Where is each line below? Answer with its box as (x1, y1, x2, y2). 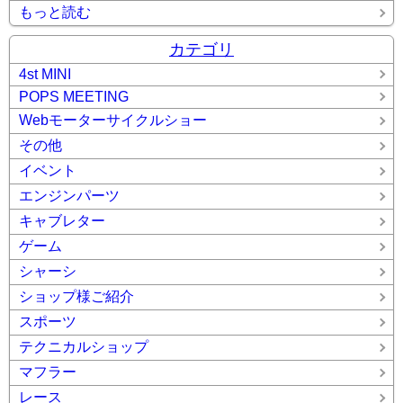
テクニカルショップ (19, 339, 148, 355)
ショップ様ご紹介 (19, 289, 134, 305)
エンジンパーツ (19, 188, 120, 204)
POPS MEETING (19, 89, 129, 105)
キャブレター (19, 213, 105, 229)
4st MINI (19, 67, 71, 83)
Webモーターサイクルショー (19, 112, 207, 129)
